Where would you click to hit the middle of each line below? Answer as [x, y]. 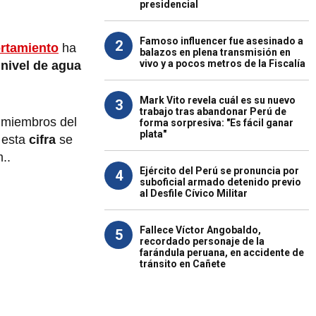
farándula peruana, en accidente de [222, 253]
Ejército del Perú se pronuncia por [219, 171]
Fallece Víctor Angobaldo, [200, 230]
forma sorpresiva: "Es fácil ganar [217, 123]
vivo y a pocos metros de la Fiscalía [223, 63]
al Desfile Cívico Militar [194, 193]
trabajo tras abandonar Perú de [213, 111]
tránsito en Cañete [183, 264]
